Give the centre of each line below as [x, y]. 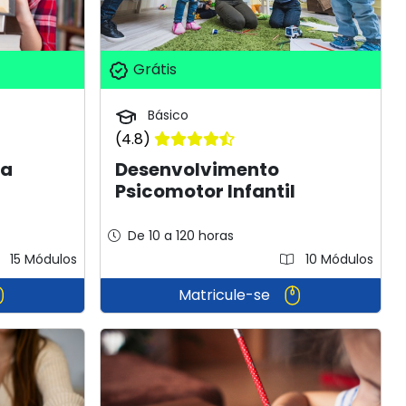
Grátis [154, 70]
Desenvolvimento [198, 169]
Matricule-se [226, 295]
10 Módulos [337, 259]
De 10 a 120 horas [181, 235]
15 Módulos [42, 259]
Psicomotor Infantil [206, 191]
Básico [167, 116]
